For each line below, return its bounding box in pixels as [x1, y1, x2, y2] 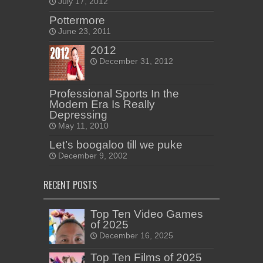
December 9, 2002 [58, 151, 127, 160]
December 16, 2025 [99, 231, 173, 240]
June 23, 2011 [58, 26, 111, 36]
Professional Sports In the [49, 87, 179, 100]
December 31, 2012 [99, 56, 173, 66]
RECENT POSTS [43, 177, 97, 192]
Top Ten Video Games [90, 207, 203, 220]
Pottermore [49, 14, 105, 26]
